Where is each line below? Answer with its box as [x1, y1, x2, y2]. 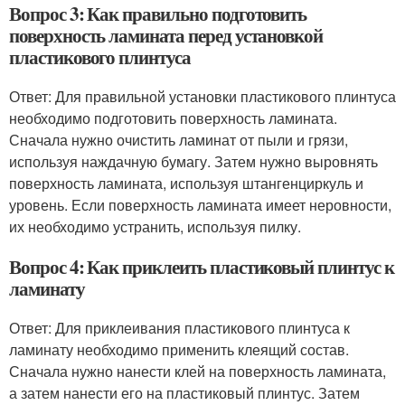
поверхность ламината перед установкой [9, 22, 324, 49]
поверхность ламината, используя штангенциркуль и [9, 173, 363, 193]
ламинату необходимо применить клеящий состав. [9, 339, 349, 360]
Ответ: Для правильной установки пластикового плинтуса [9, 86, 396, 107]
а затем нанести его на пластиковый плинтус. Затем [9, 382, 360, 403]
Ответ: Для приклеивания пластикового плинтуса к [9, 317, 350, 338]
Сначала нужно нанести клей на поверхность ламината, [9, 361, 386, 381]
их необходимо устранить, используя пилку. [9, 216, 301, 237]
